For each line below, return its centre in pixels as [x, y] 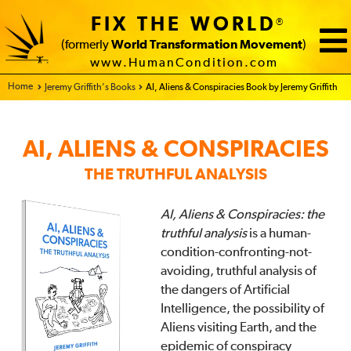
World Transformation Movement [207, 45]
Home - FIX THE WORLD [55, 87]
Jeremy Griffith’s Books [90, 88]
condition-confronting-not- [237, 253]
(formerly [86, 45]
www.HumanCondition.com [184, 63]
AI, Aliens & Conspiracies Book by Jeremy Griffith [242, 88]
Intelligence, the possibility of [243, 309]
